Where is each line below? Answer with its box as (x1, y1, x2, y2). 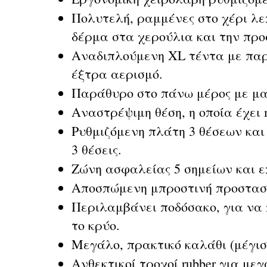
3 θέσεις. (72, 141, 122, 158)
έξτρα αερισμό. (72, 65, 163, 82)
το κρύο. (72, 216, 120, 234)
